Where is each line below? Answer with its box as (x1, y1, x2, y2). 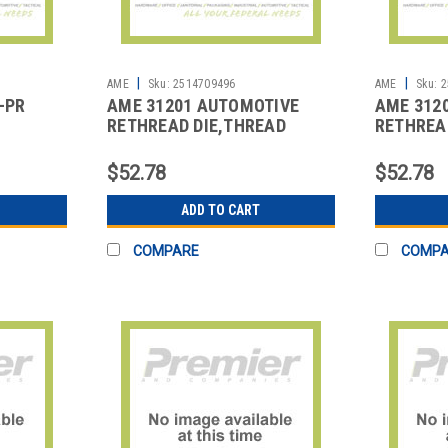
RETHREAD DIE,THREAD (107, 115, 286, 137)
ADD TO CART (181, 202, 261, 219)
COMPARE (133, 243, 200, 260)
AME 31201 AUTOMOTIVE (107, 95, 300, 117)
